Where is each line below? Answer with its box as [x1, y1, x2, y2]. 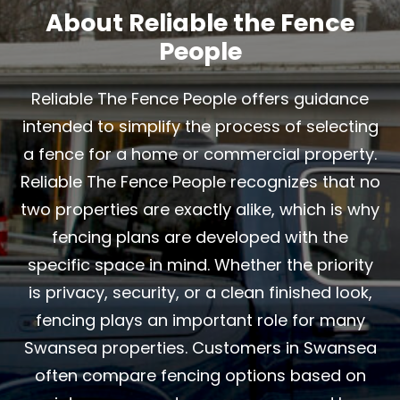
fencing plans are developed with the [52, 225, 348, 248]
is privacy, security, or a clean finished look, [28, 280, 372, 304]
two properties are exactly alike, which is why [21, 197, 379, 221]
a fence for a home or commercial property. [23, 142, 377, 165]
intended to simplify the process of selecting [21, 114, 379, 137]
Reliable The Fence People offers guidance [31, 87, 369, 110]
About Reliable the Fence [46, 6, 354, 40]
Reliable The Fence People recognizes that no [20, 170, 380, 193]
